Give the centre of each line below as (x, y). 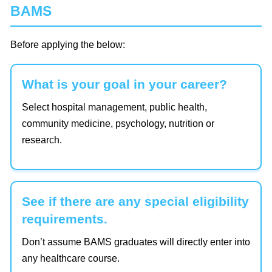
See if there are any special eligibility (135, 201)
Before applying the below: (68, 44)
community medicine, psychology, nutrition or (118, 123)
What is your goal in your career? (124, 84)
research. (42, 140)
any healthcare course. (71, 258)
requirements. (65, 219)
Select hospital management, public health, (114, 107)
